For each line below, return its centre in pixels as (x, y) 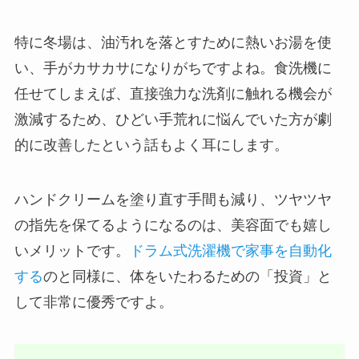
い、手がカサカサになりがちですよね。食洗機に (173, 69)
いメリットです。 (72, 251)
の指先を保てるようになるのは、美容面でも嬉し (173, 226)
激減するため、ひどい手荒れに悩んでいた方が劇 (173, 120)
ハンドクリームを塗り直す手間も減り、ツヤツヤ (173, 200)
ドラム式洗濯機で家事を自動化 (230, 251)
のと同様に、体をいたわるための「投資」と (187, 277)
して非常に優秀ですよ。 (93, 303)
